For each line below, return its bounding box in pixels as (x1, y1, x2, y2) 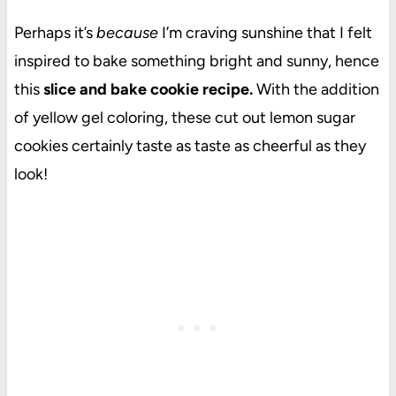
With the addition (255, 80, 379, 100)
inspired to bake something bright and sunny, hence (13, 51, 379, 72)
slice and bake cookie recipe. (42, 80, 256, 100)
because (95, 23, 158, 43)
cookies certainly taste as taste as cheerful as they (13, 136, 366, 156)
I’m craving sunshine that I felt (157, 23, 372, 43)
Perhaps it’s (13, 23, 96, 43)
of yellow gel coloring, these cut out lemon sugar (13, 108, 355, 128)
